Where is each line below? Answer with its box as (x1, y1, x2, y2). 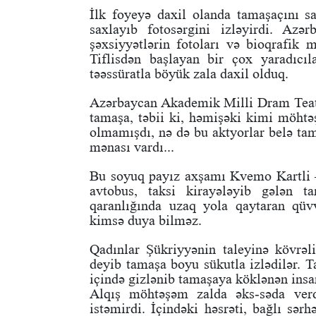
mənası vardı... (90, 139, 174, 155)
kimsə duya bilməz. (90, 212, 202, 229)
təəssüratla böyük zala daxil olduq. (90, 66, 288, 82)
